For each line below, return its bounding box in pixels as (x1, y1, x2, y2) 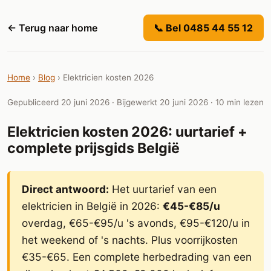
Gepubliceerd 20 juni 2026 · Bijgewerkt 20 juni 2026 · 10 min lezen (7, 97, 264, 107)
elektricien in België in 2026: (22, 199, 163, 212)
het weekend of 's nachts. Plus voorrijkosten (22, 233, 238, 246)
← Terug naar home (7, 21, 97, 34)
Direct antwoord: (22, 182, 109, 195)
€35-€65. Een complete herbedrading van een (22, 250, 252, 263)
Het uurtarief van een (109, 182, 217, 195)
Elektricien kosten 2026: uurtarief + (7, 123, 247, 140)
